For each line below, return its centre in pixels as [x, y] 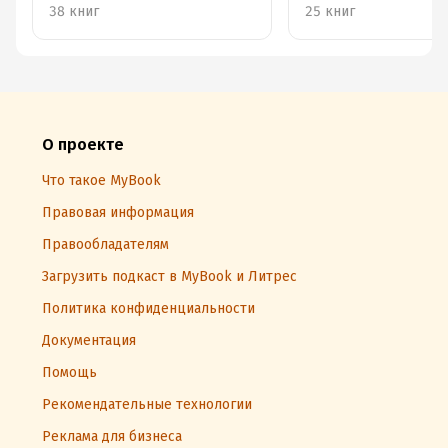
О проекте [83, 144]
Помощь [69, 372]
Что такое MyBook [101, 180]
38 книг [74, 11]
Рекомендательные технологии [147, 404]
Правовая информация [118, 212]
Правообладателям [105, 244]
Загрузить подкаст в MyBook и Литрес [169, 276]
